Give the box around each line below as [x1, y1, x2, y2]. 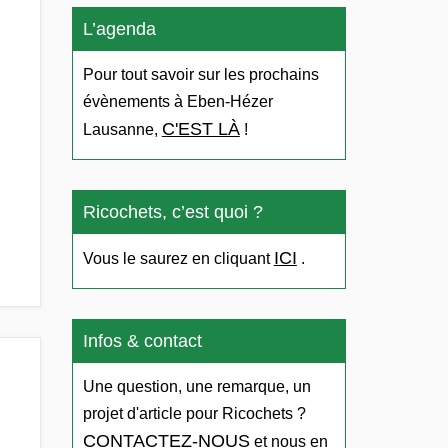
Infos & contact [82, 331, 202, 352]
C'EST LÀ [161, 119, 240, 140]
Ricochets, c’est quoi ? [82, 202, 263, 223]
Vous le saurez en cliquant [82, 250, 274, 268]
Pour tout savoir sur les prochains [82, 66, 319, 84]
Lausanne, [82, 121, 162, 139]
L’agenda [82, 19, 156, 40]
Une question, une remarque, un [82, 378, 311, 396]
